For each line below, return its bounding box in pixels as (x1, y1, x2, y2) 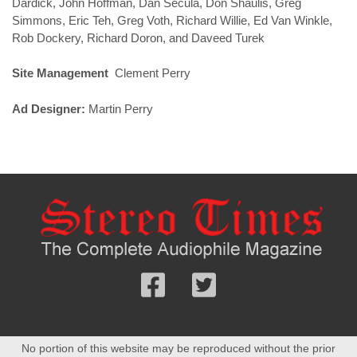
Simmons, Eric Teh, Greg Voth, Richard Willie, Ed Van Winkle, (12, 13, 332, 27)
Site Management (12, 66, 112, 80)
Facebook (164, 321, 233, 339)
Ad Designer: (12, 101, 85, 116)
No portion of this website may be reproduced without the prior (22, 341, 335, 355)
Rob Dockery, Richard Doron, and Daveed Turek (12, 30, 265, 45)
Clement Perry (112, 66, 190, 80)
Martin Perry (85, 101, 153, 116)
